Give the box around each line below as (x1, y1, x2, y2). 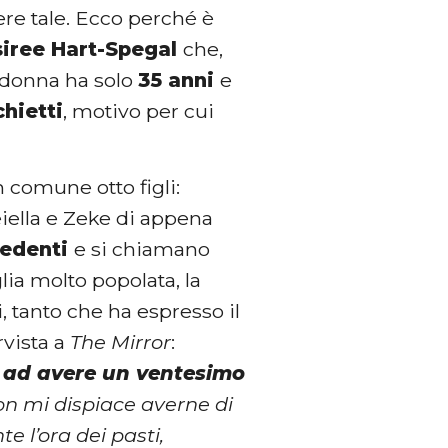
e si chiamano (74, 236, 211, 261)
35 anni (138, 67, 221, 92)
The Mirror (70, 329, 172, 354)
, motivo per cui (63, 98, 215, 123)
